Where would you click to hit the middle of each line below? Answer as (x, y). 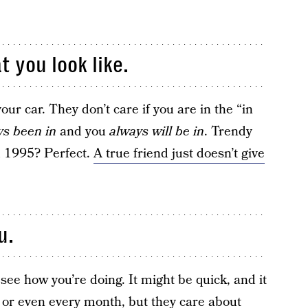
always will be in (156, 132)
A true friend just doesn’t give (179, 154)
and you (82, 132)
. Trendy (228, 132)
